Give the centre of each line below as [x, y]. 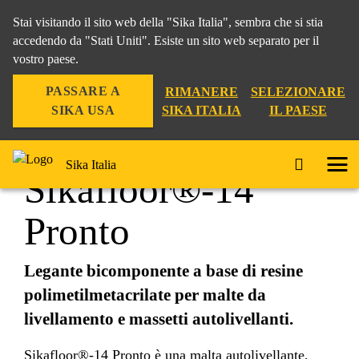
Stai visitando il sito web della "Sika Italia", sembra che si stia [168, 22]
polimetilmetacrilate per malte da [145, 295]
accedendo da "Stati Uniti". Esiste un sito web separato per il [166, 40]
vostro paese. [46, 59]
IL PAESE [298, 110]
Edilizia [36, 81]
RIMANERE [201, 92]
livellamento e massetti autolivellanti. [159, 319]
